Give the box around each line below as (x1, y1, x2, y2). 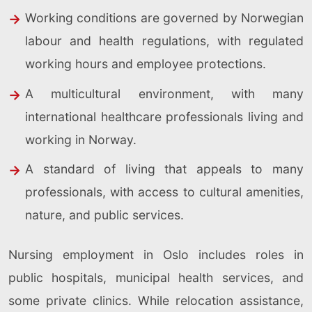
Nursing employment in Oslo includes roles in (8, 247, 304, 263)
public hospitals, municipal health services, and (8, 270, 304, 286)
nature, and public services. (25, 208, 184, 223)
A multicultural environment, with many (25, 86, 304, 101)
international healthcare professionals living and (25, 109, 304, 124)
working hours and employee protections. (25, 56, 266, 72)
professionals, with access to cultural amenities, (25, 185, 304, 200)
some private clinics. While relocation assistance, (8, 293, 304, 309)
